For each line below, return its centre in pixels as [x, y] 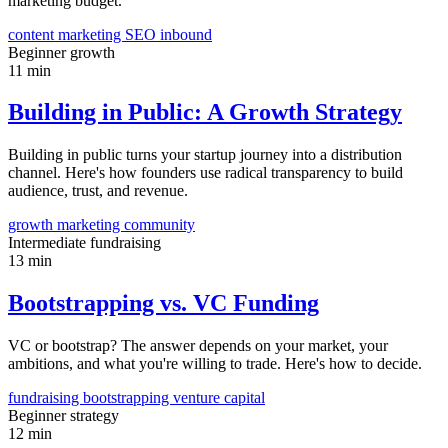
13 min [30, 261]
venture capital [219, 398]
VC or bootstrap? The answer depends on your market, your [198, 346]
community [159, 225]
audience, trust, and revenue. [98, 191]
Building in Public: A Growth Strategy [205, 112]
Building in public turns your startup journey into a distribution [205, 155]
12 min [30, 434]
